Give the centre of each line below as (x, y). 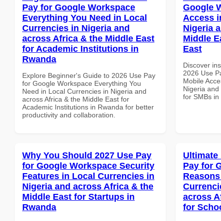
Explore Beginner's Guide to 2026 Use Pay (89, 75)
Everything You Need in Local (85, 18)
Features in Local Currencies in (88, 176)
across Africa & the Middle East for (76, 99)
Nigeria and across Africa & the (88, 186)
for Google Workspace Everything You (82, 83)
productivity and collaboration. (69, 115)
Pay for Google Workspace (79, 7)
